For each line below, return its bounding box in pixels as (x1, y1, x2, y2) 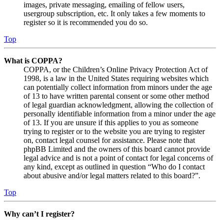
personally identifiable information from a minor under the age (24, 109, 216, 118)
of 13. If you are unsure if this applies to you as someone (24, 118, 198, 127)
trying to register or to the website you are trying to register (24, 127, 205, 136)
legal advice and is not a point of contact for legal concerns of (24, 153, 213, 162)
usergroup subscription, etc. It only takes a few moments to (24, 9, 205, 18)
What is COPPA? (4, 56, 62, 65)
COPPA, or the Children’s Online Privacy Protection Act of (24, 65, 208, 74)
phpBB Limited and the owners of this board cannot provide (24, 144, 210, 153)
